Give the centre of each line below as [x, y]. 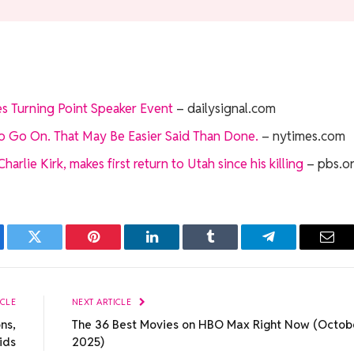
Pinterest [117, 249]
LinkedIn [177, 249]
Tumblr [230, 249]
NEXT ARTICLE [103, 301]
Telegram [294, 249]
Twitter [54, 249]
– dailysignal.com [224, 108]
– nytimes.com [301, 136]
